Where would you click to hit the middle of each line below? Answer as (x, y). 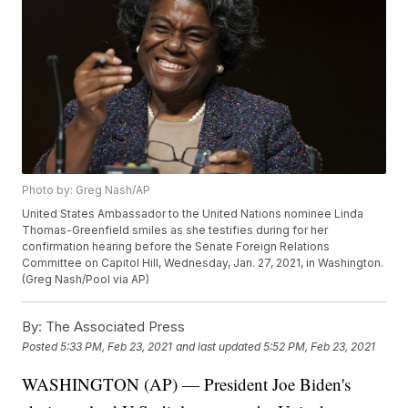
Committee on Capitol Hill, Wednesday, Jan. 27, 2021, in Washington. (203, 263)
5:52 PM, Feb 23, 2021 (320, 346)
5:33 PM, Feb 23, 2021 (117, 346)
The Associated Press (114, 327)
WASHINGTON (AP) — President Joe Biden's (187, 384)
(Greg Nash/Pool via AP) (86, 280)
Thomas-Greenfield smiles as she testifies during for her (175, 230)
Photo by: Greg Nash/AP (87, 190)
